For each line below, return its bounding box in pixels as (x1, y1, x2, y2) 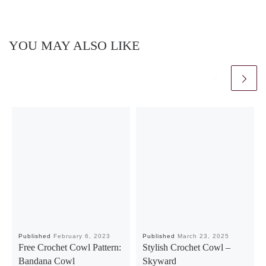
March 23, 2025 (178, 232, 230, 239)
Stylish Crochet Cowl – (142, 242, 231, 252)
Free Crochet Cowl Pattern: (18, 242, 122, 252)
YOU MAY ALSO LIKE (9, 39, 140, 53)
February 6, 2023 (53, 232, 111, 239)
